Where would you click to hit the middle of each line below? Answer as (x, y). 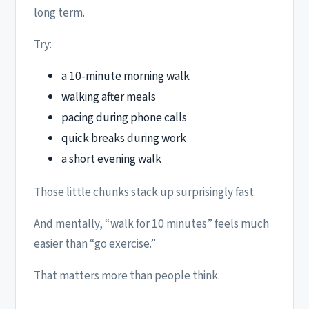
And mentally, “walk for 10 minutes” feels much (151, 223)
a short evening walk (111, 159)
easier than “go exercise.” (95, 243)
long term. (59, 12)
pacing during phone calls (124, 118)
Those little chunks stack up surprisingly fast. (145, 192)
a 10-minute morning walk (126, 77)
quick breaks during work (124, 139)
